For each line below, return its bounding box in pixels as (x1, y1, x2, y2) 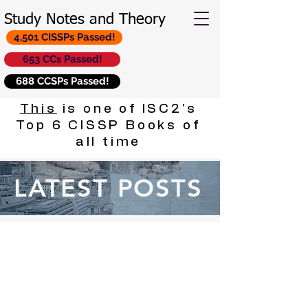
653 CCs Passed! (22, 53, 102, 65)
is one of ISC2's (56, 102, 197, 115)
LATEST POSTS (14, 173, 203, 203)
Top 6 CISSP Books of (16, 119, 201, 132)
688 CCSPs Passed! (15, 75, 109, 87)
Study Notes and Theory (4, 12, 166, 27)
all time (75, 135, 142, 148)
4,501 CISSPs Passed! (13, 31, 115, 43)
